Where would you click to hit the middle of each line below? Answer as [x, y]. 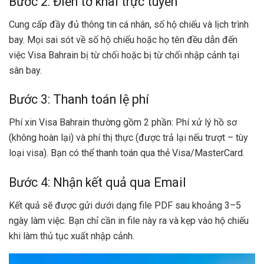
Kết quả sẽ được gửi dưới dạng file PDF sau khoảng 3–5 [125, 205]
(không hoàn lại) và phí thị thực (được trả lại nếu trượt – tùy [128, 138]
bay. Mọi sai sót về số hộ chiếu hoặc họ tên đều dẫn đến [123, 39]
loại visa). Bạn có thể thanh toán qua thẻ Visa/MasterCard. [127, 153]
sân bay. [25, 70]
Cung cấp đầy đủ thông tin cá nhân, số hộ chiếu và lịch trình [129, 24]
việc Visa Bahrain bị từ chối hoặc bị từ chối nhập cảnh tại [124, 55]
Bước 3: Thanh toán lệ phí [79, 100]
